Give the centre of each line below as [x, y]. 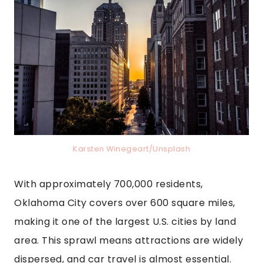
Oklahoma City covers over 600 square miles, [125, 203]
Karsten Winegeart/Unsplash [131, 149]
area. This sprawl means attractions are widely [129, 241]
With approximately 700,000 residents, [109, 184]
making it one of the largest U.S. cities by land [125, 222]
